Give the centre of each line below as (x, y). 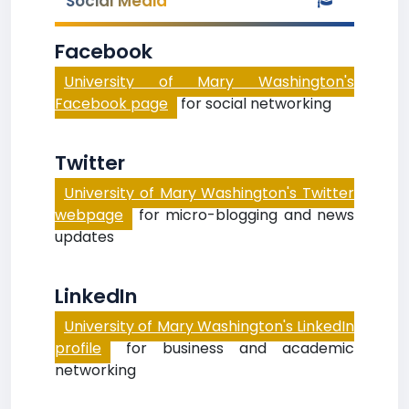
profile (78, 348)
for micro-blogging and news (243, 215)
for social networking (254, 104)
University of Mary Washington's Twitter (209, 193)
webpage (89, 215)
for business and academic (232, 348)
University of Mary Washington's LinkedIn (209, 326)
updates (84, 237)
